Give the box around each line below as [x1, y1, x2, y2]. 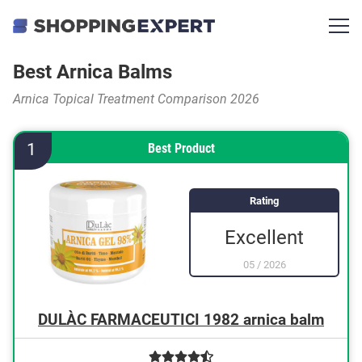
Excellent [225, 225, 304, 249]
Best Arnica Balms [13, 61, 172, 83]
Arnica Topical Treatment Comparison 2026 [13, 91, 259, 107]
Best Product [147, 141, 215, 156]
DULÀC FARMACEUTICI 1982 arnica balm [38, 310, 324, 329]
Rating [250, 194, 279, 207]
